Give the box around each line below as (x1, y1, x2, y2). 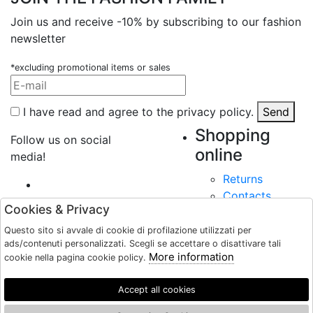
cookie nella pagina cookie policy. (4, 252, 149, 263)
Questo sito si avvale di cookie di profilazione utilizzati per (4, 225, 252, 235)
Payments (223, 205, 275, 219)
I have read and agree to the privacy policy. (20, 105, 254, 119)
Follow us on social (10, 133, 111, 147)
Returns (223, 172, 263, 186)
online (195, 145, 242, 165)
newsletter (10, 31, 66, 45)
